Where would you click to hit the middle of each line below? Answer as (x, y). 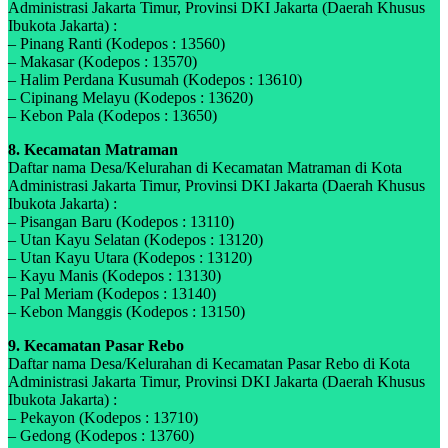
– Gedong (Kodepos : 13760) (101, 436)
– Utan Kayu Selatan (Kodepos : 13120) (135, 240)
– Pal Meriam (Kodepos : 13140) (112, 294)
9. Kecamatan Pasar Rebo (96, 346)
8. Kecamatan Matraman (93, 150)
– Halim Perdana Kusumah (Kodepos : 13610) (155, 80)
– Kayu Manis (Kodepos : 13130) (114, 276)
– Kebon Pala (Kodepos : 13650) (112, 116)
